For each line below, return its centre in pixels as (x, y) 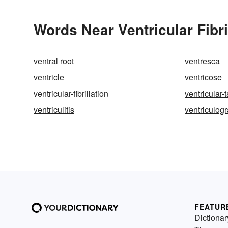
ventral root (54, 61)
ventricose (204, 77)
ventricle (49, 77)
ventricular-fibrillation (71, 94)
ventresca (203, 61)
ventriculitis (54, 110)
